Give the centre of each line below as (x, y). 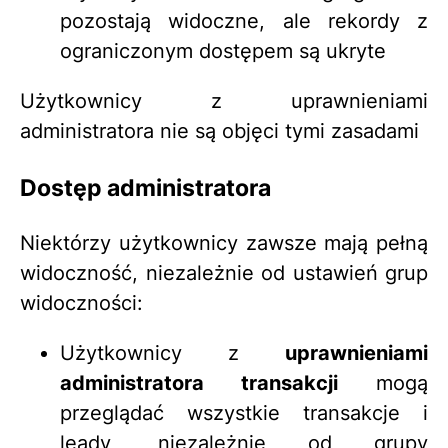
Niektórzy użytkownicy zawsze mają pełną (224, 242)
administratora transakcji (199, 382)
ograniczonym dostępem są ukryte (223, 51)
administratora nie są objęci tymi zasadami (219, 131)
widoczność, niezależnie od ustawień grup (224, 272)
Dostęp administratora (145, 187)
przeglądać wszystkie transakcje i (244, 412)
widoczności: (81, 302)
